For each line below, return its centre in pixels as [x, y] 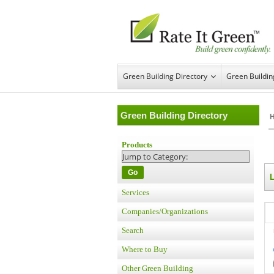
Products [137, 145]
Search [133, 230]
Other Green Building [157, 268]
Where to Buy [145, 249]
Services [135, 192]
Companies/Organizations [165, 211]
